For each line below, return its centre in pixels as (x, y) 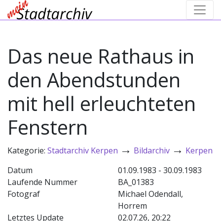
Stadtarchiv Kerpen (83, 150)
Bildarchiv (152, 150)
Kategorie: (27, 150)
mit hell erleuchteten (102, 103)
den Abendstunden (94, 80)
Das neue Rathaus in (101, 56)
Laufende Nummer (42, 182)
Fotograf (24, 194)
